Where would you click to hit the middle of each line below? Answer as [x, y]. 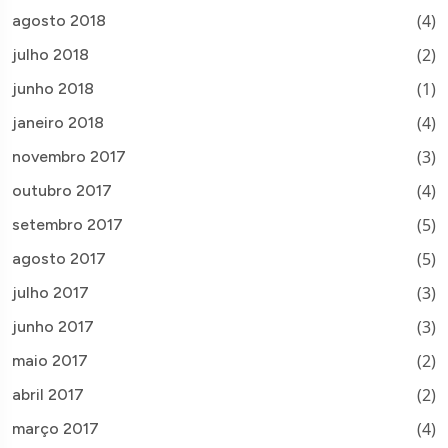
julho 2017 [50, 293]
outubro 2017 [62, 191]
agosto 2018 [59, 21]
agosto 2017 [59, 259]
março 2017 [55, 429]
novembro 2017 [69, 157]
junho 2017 [53, 327]
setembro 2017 [67, 225]
